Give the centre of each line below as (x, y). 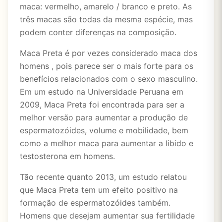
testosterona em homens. (67, 156)
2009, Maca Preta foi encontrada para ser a (102, 105)
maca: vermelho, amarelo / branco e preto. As (106, 6)
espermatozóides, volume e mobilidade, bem (104, 130)
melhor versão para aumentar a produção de (104, 117)
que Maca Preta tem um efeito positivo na (99, 190)
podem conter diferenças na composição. (98, 32)
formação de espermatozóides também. (95, 203)
